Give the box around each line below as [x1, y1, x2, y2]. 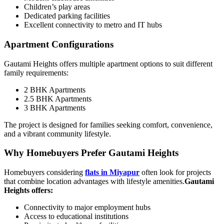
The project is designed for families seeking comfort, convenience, [4, 120, 212, 129]
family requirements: [4, 68, 68, 77]
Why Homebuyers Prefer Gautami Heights [4, 147, 178, 158]
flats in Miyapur [85, 167, 139, 176]
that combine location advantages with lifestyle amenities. [4, 176, 184, 185]
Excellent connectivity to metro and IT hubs [24, 20, 162, 29]
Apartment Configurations [4, 38, 113, 49]
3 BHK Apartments [24, 103, 85, 112]
